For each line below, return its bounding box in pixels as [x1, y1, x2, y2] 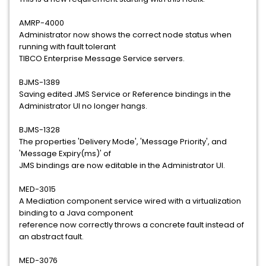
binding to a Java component [19, 207, 133, 218]
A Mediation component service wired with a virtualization [19, 195, 241, 207]
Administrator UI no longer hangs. [19, 100, 147, 112]
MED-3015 [19, 183, 56, 195]
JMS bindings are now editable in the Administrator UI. [19, 160, 225, 171]
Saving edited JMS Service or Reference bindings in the [19, 88, 231, 100]
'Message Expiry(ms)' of [19, 148, 111, 159]
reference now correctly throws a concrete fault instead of [19, 219, 244, 230]
